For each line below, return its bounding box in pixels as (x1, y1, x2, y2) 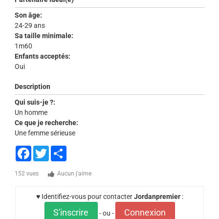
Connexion (124, 208, 166, 218)
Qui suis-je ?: (15, 98, 55, 107)
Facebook (31, 146, 61, 154)
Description (15, 83, 50, 91)
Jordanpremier (133, 193, 180, 201)
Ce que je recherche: (15, 119, 78, 127)
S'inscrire (53, 208, 88, 218)
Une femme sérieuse (15, 129, 75, 137)
